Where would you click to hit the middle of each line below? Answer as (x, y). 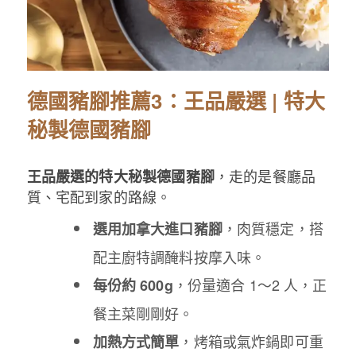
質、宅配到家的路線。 (99, 196)
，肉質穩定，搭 (273, 228)
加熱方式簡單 (136, 341)
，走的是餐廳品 (265, 175)
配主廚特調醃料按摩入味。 (179, 256)
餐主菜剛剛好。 (143, 313)
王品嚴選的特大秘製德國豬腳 (120, 176)
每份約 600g (133, 285)
